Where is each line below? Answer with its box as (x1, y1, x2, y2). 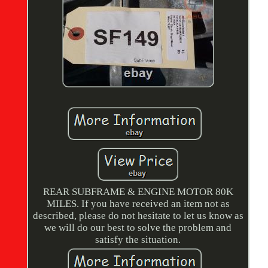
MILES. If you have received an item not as (46, 198, 230, 210)
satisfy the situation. (95, 234, 181, 246)
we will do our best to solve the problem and (44, 222, 232, 234)
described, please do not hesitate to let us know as (32, 210, 243, 222)
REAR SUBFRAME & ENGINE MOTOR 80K (42, 186, 233, 198)
